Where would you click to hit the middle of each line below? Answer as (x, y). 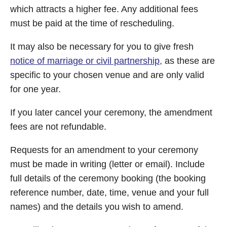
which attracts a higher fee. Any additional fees (104, 9)
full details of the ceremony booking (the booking (108, 178)
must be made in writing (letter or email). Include (107, 164)
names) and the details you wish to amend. (97, 207)
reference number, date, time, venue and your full (109, 193)
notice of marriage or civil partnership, (86, 61)
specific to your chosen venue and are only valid (107, 75)
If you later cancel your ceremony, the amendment (111, 112)
